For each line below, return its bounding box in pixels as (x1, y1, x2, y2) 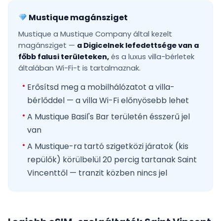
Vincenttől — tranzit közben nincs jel (27, 167, 167, 179)
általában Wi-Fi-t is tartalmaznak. (18, 63, 141, 74)
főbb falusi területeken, (18, 52, 109, 62)
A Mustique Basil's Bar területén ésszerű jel (27, 111, 190, 123)
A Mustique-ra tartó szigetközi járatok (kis (27, 141, 188, 152)
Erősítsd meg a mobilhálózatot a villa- (27, 81, 175, 93)
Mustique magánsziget (27, 12, 128, 24)
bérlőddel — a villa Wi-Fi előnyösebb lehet (27, 95, 189, 107)
